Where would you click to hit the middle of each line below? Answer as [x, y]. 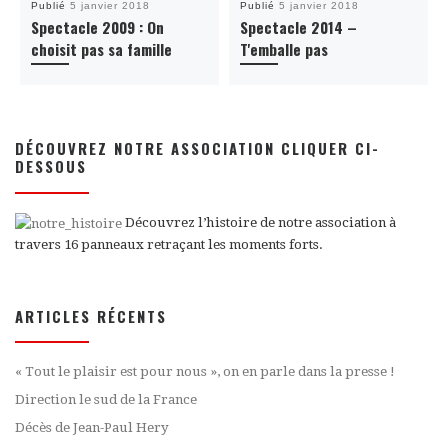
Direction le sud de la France [106, 399]
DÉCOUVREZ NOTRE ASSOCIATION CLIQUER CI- [197, 148]
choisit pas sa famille [101, 48]
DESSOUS [51, 166]
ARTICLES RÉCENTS [91, 315]
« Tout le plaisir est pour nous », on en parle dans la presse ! [205, 371]
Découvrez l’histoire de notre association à [259, 223]
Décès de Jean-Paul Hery [92, 428]
